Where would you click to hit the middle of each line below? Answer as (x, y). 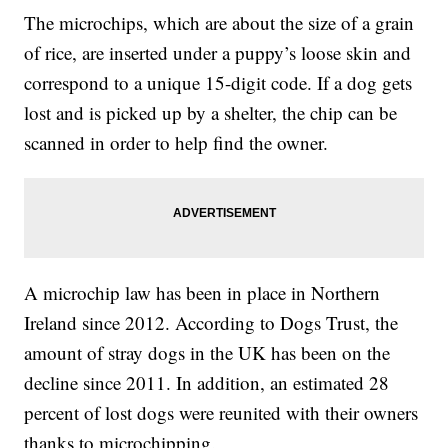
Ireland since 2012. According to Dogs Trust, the (211, 323)
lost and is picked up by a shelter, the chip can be (211, 113)
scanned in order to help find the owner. (176, 143)
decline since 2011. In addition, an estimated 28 (207, 383)
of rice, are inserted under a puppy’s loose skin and (218, 53)
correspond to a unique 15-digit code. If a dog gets (218, 83)
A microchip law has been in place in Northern (202, 293)
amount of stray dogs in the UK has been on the (207, 353)
